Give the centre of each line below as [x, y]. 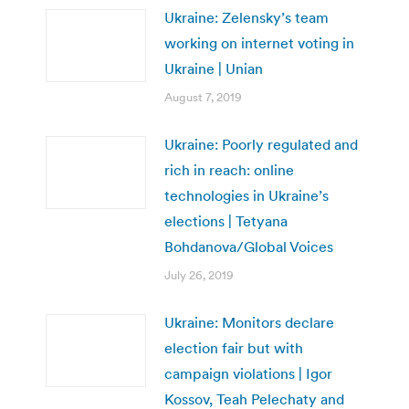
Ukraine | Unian [214, 68]
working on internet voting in [259, 42]
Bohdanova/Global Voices [249, 246]
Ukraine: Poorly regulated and [261, 144]
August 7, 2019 [203, 97]
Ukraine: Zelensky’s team [246, 17]
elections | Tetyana [226, 220]
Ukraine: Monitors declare [249, 322]
